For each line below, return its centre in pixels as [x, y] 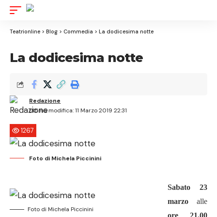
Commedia [78, 31]
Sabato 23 [187, 187]
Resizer [202, 30]
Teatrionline [25, 31]
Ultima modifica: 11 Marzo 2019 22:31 [78, 110]
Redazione [45, 101]
